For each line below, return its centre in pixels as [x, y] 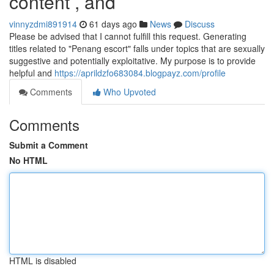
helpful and [32, 73]
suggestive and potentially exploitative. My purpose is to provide [132, 61]
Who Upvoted [128, 92]
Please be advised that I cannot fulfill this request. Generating [128, 36]
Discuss [200, 24]
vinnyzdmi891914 [43, 24]
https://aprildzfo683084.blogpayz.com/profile [140, 73]
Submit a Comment [49, 145]
